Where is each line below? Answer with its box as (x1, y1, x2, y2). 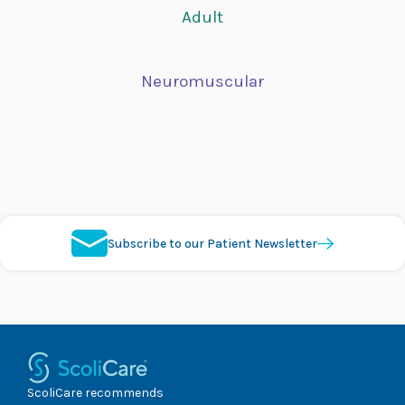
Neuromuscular (141, 71, 264, 92)
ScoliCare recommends (27, 384, 164, 400)
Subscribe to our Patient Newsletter (108, 235, 317, 251)
